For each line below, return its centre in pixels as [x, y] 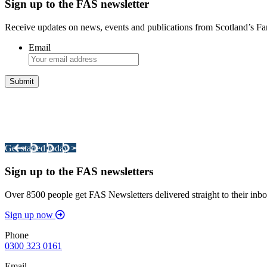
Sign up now [29, 215]
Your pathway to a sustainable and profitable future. [102, 128]
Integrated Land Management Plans [94, 105]
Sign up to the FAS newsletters [79, 172]
